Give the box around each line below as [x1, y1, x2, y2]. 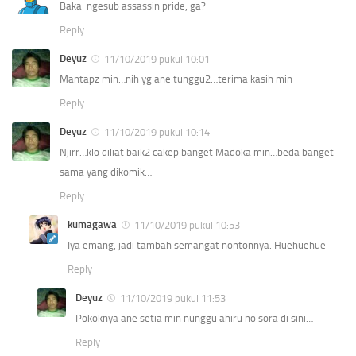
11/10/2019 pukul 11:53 [120, 292, 226, 304]
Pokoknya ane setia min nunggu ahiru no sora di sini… [75, 311, 313, 324]
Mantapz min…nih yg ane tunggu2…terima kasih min [60, 72, 292, 85]
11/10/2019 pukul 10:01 [104, 52, 210, 65]
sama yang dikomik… [60, 165, 152, 178]
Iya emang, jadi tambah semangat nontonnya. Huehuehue [68, 238, 326, 251]
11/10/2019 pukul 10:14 [104, 126, 210, 138]
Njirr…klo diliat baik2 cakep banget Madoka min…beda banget [60, 145, 334, 158]
